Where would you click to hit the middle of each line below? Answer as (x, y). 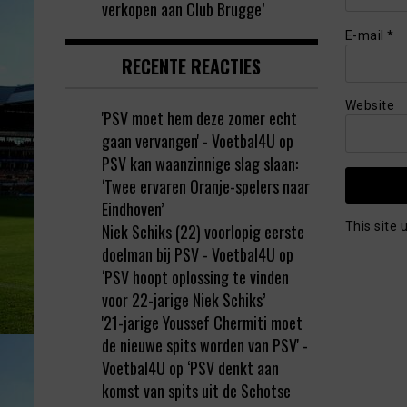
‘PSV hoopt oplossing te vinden (195, 278)
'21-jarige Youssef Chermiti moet (202, 323)
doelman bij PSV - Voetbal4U (189, 255)
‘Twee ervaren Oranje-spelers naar (206, 187)
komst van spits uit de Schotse (196, 391)
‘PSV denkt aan (233, 368)
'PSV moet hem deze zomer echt (199, 119)
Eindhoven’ (133, 209)
